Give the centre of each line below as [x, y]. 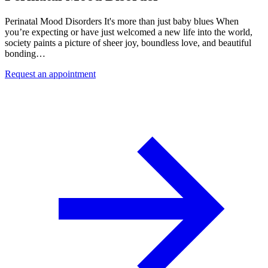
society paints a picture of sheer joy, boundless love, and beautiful [128, 42]
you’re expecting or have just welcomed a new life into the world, [129, 32]
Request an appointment [50, 74]
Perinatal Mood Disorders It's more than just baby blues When [122, 21]
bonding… [25, 53]
